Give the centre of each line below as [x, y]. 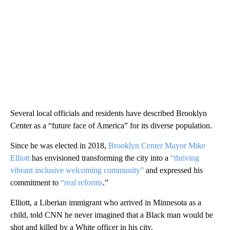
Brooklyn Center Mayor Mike [156, 145]
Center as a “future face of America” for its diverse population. [111, 125]
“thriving [185, 158]
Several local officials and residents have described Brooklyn [109, 113]
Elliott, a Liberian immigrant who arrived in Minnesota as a [106, 202]
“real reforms [81, 182]
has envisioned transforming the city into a [100, 158]
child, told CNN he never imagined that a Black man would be [112, 215]
